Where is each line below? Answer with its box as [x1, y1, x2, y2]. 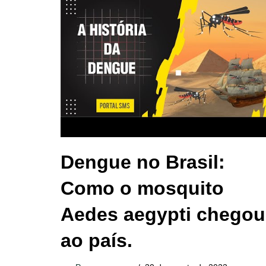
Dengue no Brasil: [61, 151, 225, 173]
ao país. [61, 230, 132, 251]
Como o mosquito [61, 178, 224, 199]
